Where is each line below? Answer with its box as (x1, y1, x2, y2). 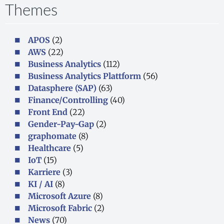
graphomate (28, 130, 77, 141)
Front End (28, 106, 68, 117)
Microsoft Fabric (28, 202, 92, 213)
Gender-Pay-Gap (28, 118, 94, 129)
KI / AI (28, 178, 53, 189)
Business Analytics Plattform (28, 70, 141, 81)
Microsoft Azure (28, 190, 91, 201)
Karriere (28, 166, 61, 177)
